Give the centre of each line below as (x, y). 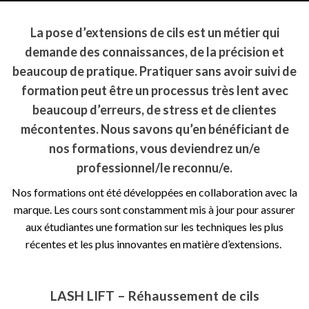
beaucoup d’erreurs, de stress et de (131, 110)
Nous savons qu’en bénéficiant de (193, 129)
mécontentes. (59, 129)
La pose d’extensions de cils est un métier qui (154, 32)
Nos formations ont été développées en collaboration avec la (154, 192)
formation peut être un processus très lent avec (154, 90)
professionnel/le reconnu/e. (154, 168)
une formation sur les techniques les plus (189, 227)
